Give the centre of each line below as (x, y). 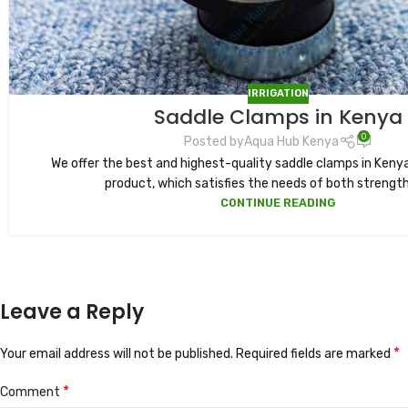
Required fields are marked (315, 353)
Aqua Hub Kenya (292, 142)
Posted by (214, 142)
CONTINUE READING (278, 202)
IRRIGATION (278, 93)
